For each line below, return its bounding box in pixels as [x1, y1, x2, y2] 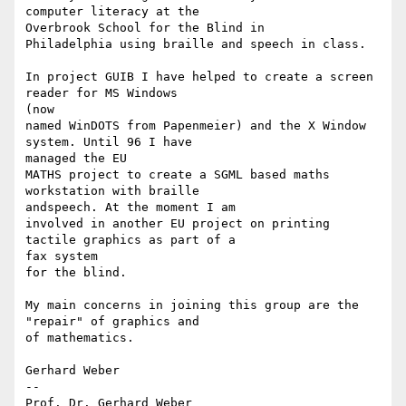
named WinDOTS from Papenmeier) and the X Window [25, 119, 366, 133]
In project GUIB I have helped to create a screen [25, 70, 373, 84]
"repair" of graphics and [25, 314, 199, 329]
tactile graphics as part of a [25, 233, 236, 247]
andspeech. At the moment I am [25, 200, 236, 215]
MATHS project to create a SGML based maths [25, 168, 330, 182]
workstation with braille [25, 184, 199, 198]
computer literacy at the [25, 5, 199, 19]
